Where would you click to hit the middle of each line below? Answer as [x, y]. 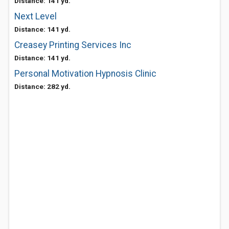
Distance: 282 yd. [42, 86]
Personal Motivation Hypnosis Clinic [85, 74]
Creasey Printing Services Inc [73, 45]
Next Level [36, 16]
